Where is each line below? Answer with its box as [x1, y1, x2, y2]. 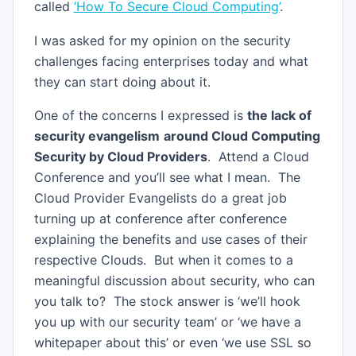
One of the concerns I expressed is [33, 107, 247, 124]
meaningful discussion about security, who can [33, 273, 315, 289]
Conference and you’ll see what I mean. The [33, 169, 300, 186]
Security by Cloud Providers [33, 149, 207, 165]
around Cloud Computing [163, 128, 320, 145]
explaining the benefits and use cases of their [33, 231, 308, 248]
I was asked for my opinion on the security [33, 32, 291, 48]
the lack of [246, 107, 311, 124]
